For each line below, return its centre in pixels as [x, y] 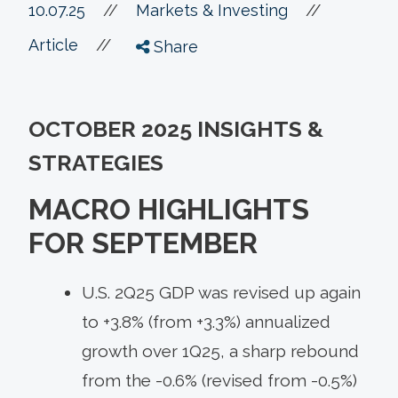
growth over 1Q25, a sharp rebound [220, 350]
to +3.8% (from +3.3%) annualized [206, 321]
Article [53, 44]
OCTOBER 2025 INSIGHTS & [176, 128]
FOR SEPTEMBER [143, 243]
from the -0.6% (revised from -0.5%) [219, 380]
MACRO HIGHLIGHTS [169, 209]
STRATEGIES [96, 162]
